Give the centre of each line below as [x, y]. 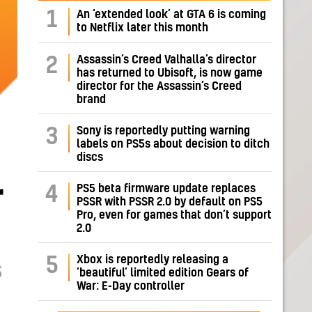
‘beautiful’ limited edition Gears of [163, 273]
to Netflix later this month [142, 28]
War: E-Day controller [131, 287]
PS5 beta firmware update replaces [166, 189]
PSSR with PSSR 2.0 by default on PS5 [170, 202]
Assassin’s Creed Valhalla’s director [166, 60]
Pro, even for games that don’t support [174, 216]
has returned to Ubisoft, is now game [170, 73]
